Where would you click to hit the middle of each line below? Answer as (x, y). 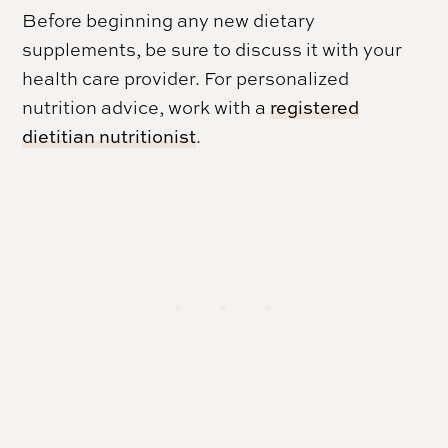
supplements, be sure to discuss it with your (212, 48)
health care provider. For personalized (186, 77)
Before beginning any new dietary (169, 19)
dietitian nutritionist (109, 136)
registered (315, 107)
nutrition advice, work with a (146, 106)
